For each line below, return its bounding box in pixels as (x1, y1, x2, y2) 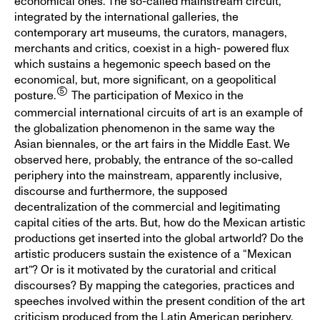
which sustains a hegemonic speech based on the (14, 58, 271, 70)
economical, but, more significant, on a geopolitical (14, 74, 276, 86)
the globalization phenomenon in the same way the (14, 122, 275, 134)
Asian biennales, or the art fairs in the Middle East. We (14, 138, 290, 150)
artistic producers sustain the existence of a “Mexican (14, 248, 291, 260)
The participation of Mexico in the (68, 89, 244, 101)
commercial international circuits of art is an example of (14, 106, 303, 119)
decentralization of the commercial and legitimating (14, 201, 280, 213)
